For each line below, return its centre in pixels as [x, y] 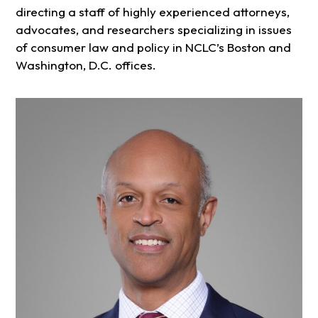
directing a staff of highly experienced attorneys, [152, 11]
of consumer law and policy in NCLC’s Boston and [153, 47]
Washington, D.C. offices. [86, 65]
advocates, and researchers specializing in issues [153, 29]
